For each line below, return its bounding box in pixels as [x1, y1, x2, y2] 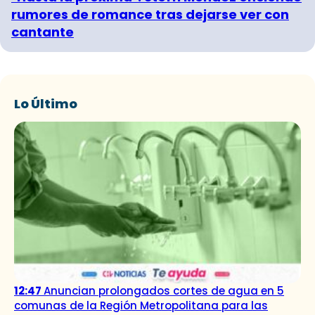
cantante [11, 22, 74, 41]
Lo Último [14, 94, 77, 112]
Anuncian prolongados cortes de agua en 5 [44, 283, 284, 298]
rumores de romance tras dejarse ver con [11, 5, 289, 23]
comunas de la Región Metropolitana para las [14, 297, 268, 313]
